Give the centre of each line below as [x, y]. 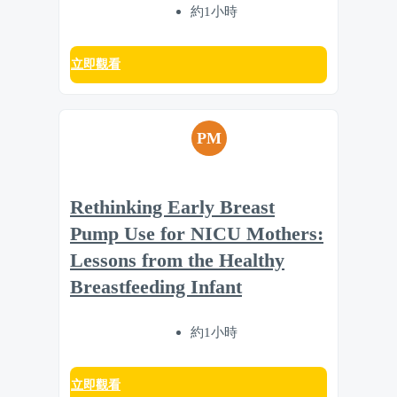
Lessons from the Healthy [177, 260]
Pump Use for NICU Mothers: [197, 234]
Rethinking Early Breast [172, 207]
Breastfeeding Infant [156, 287]
